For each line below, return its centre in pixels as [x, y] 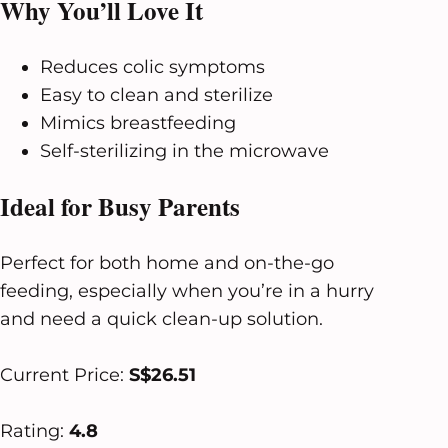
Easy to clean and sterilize [156, 94]
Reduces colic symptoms [152, 66]
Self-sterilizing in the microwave [184, 150]
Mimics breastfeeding [138, 122]
